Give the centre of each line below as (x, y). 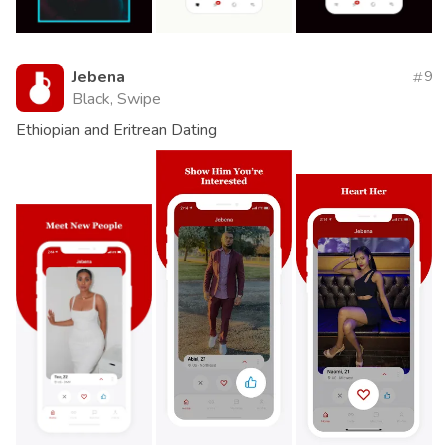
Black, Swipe (116, 99)
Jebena (98, 77)
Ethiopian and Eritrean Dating (116, 130)
